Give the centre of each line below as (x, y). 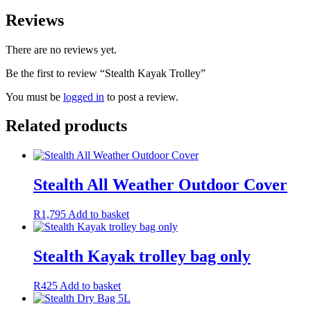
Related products (66, 126)
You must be (34, 96)
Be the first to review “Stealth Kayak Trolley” (106, 73)
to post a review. (141, 96)
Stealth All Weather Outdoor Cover (160, 185)
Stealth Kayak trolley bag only (142, 257)
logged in (84, 96)
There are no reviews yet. (61, 49)
